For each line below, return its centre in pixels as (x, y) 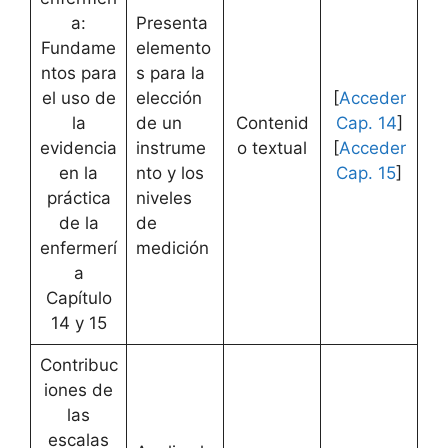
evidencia (78, 147)
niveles (163, 197)
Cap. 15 (366, 172)
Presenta (171, 22)
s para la (170, 72)
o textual (272, 147)
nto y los (169, 172)
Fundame (78, 47)
